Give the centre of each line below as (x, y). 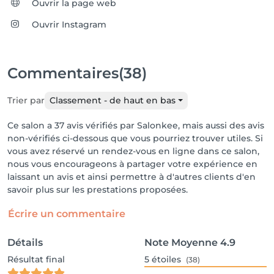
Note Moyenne (181, 243)
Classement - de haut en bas (113, 100)
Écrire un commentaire (67, 214)
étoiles (166, 259)
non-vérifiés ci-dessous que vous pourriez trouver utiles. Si (135, 138)
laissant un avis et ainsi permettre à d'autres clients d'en (131, 177)
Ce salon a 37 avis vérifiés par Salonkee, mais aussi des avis (136, 125)
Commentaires (63, 73)
